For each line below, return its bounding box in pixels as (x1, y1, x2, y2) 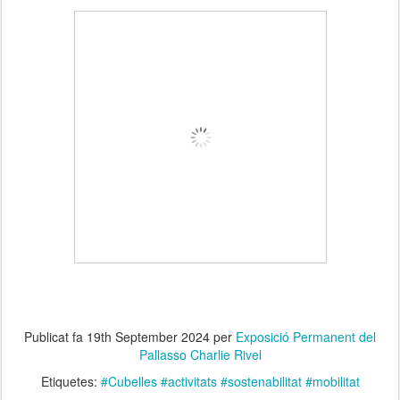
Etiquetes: (40, 371, 101, 390)
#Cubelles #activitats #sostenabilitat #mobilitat (100, 371, 360, 390)
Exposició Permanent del (236, 327, 376, 346)
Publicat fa (24, 327, 87, 346)
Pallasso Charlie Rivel (138, 345, 262, 363)
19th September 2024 (87, 327, 210, 346)
